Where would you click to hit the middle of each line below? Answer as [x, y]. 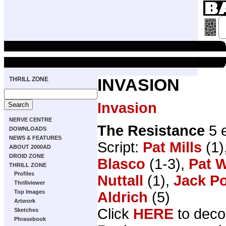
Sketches [26, 210]
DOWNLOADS [28, 129]
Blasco [121, 164]
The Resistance [151, 130]
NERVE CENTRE [31, 120]
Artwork [25, 201]
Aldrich [123, 197]
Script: [120, 147]
